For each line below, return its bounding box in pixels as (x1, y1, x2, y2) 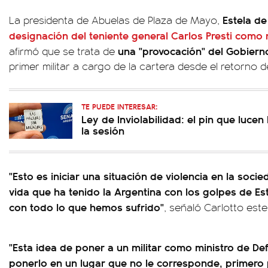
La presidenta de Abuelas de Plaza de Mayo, (9, 13, 223, 28)
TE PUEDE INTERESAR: (81, 100, 157, 112)
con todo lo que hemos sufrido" (9, 199, 164, 215)
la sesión (81, 123, 124, 138)
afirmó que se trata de (9, 44, 118, 59)
